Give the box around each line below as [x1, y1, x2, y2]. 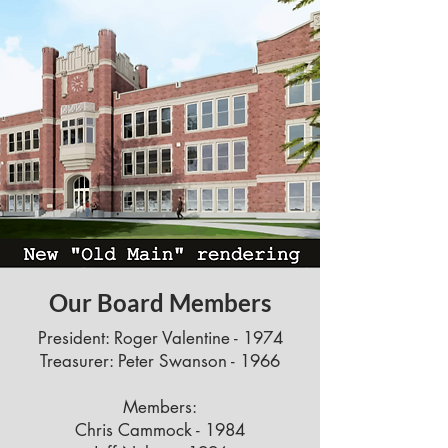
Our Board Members [49, 288, 271, 317]
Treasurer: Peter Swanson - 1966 [40, 350, 280, 372]
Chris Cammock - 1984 [75, 419, 245, 441]
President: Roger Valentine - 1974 [37, 327, 283, 349]
